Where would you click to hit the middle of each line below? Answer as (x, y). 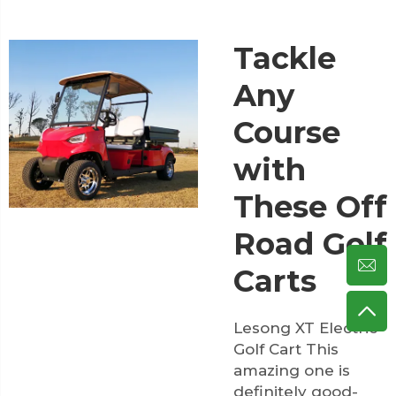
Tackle (285, 58)
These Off (310, 206)
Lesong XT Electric (305, 327)
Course (287, 132)
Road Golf (310, 244)
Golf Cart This (286, 349)
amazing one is (292, 370)
